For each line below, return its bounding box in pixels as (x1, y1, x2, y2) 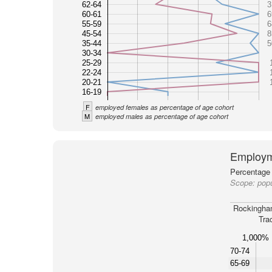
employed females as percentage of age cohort (95, 103, 234, 112)
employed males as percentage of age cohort (95, 112, 228, 121)
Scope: (229, 177, 257, 188)
